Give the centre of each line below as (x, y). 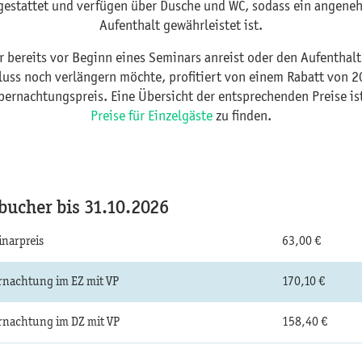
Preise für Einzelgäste (152, 117)
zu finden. (242, 117)
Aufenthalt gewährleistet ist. (181, 26)
